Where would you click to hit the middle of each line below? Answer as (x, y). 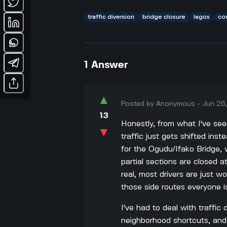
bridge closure (164, 17)
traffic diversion (111, 17)
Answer (110, 65)
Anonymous (176, 104)
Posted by (139, 104)
